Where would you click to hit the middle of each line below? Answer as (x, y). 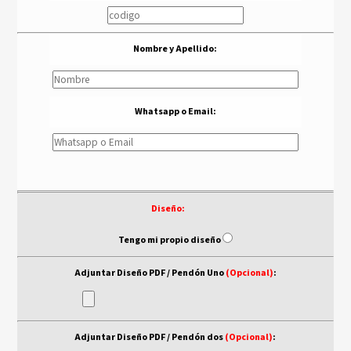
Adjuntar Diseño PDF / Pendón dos (150, 337)
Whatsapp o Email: (175, 111)
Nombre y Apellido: (175, 49)
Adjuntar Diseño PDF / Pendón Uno (150, 273)
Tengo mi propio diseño (170, 240)
